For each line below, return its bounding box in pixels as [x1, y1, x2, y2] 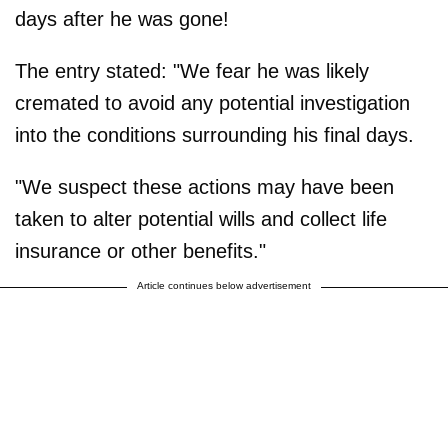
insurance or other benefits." [15, 239, 266, 262]
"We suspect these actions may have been [15, 175, 394, 198]
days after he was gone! [15, 7, 229, 30]
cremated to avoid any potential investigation [15, 91, 410, 114]
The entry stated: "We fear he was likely [15, 59, 369, 82]
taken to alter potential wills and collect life [15, 207, 387, 230]
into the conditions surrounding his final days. [15, 123, 414, 146]
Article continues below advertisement [137, 279, 311, 291]
